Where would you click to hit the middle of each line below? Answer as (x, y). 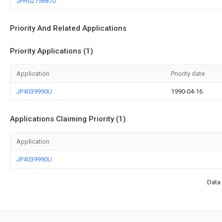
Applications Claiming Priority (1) (68, 119)
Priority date (188, 74)
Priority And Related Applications (68, 28)
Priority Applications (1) (52, 51)
